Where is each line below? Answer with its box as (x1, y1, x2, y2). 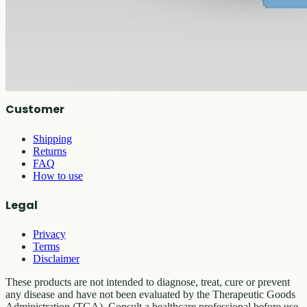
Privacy (33, 228, 66, 241)
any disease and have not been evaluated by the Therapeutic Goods (5, 288, 295, 301)
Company (5, 30, 64, 47)
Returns (33, 145, 66, 157)
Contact (33, 74, 66, 86)
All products (33, 3, 86, 15)
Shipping (33, 132, 72, 145)
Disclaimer (33, 253, 79, 265)
